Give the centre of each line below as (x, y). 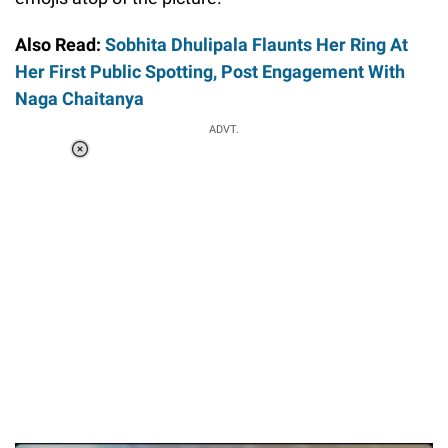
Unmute (165, 189)
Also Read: (58, 44)
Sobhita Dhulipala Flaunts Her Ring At (254, 44)
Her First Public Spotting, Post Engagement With (210, 71)
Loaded (157, 163)
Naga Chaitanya (79, 98)
